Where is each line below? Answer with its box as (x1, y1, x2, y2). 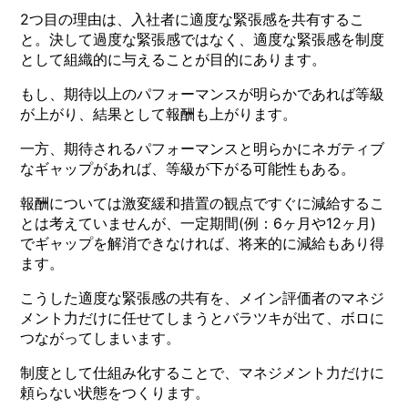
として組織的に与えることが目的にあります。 (20, 49, 327, 68)
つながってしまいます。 (20, 328, 181, 347)
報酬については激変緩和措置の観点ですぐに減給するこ (20, 193, 385, 212)
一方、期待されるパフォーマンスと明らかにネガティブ (20, 138, 385, 158)
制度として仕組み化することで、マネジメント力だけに (20, 362, 385, 382)
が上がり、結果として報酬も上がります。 (20, 104, 298, 123)
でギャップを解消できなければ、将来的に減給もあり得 (20, 233, 385, 252)
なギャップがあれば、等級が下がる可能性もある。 (20, 158, 356, 178)
